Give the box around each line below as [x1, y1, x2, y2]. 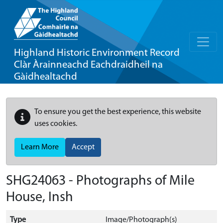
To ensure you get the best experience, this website [34, 108, 201, 116]
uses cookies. [34, 120, 77, 128]
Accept [72, 143, 95, 151]
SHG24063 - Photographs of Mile [6, 174, 195, 188]
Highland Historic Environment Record [14, 48, 180, 58]
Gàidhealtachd [14, 72, 77, 82]
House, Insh [6, 191, 73, 205]
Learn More [21, 143, 59, 151]
